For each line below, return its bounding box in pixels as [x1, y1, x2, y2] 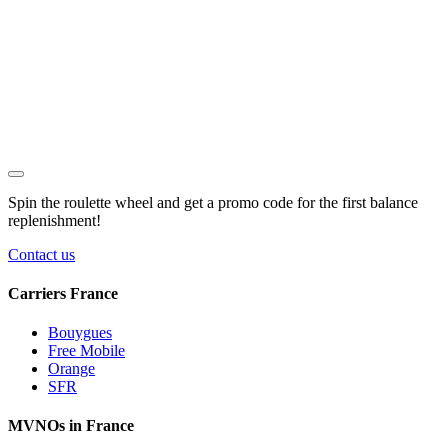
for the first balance [293, 193, 418, 211]
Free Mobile [48, 342, 125, 360]
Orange [48, 360, 95, 378]
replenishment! [8, 211, 101, 229]
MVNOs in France [8, 417, 134, 435]
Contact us [8, 245, 75, 263]
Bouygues [48, 324, 112, 342]
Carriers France [8, 284, 118, 302]
